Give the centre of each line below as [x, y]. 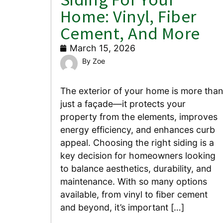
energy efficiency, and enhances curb [137, 130]
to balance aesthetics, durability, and [136, 169]
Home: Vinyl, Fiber [128, 16]
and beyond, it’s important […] [122, 208]
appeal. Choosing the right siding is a [137, 143]
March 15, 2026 [102, 48]
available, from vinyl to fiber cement [134, 195]
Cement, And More [130, 33]
